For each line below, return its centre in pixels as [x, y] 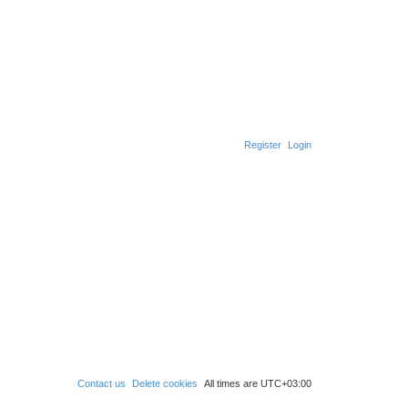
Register [263, 145]
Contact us [102, 383]
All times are [232, 383]
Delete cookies [165, 383]
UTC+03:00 [286, 383]
